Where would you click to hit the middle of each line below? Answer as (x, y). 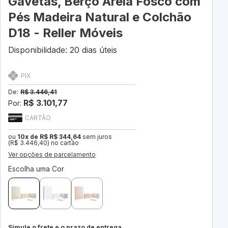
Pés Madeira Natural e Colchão (100, 17)
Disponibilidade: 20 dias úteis (63, 50)
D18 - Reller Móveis (65, 33)
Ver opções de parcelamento (52, 155)
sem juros (96, 137)
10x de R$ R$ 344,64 (49, 137)
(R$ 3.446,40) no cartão (44, 143)
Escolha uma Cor (36, 169)
